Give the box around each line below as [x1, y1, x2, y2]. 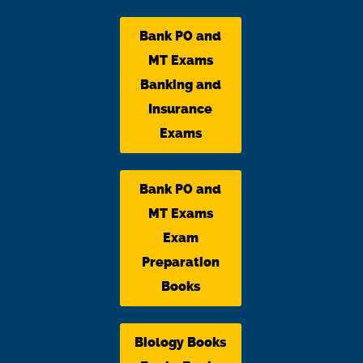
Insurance [148, 100, 212, 117]
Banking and [139, 76, 221, 92]
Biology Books [135, 334, 226, 350]
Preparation [141, 254, 220, 270]
